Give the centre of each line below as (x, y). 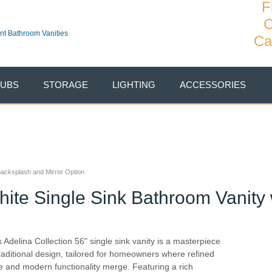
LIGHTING (134, 85)
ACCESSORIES (213, 85)
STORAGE (66, 85)
